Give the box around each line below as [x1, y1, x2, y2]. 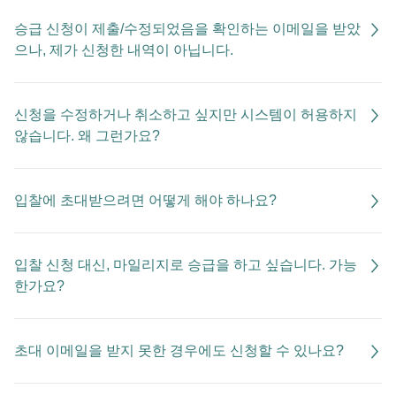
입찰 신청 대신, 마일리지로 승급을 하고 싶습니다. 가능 [14, 257, 357, 272]
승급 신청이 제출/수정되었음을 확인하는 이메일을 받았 [14, 21, 361, 36]
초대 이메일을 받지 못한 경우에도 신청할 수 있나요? [14, 343, 344, 358]
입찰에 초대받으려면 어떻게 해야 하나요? [14, 193, 277, 208]
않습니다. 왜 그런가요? [14, 128, 160, 143]
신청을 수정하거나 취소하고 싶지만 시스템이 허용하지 [14, 107, 357, 122]
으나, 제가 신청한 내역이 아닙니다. [14, 42, 233, 57]
